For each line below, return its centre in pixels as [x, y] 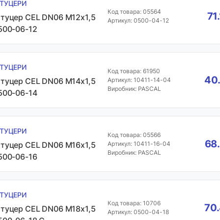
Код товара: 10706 [134, 203]
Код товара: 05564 [134, 12]
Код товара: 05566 [134, 135]
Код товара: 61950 [134, 71]
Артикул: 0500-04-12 [138, 20]
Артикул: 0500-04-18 [138, 212]
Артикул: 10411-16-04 [139, 144]
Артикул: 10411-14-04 [139, 80]
